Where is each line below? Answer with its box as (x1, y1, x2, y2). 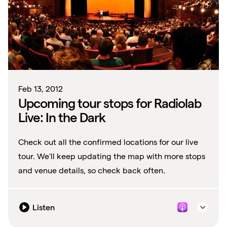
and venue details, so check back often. (18, 166, 165, 175)
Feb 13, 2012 (18, 85, 63, 94)
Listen (32, 203, 55, 212)
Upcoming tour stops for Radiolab (18, 96, 201, 111)
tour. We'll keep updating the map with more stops (18, 152, 205, 161)
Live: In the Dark (18, 110, 105, 125)
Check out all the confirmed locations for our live (18, 138, 198, 147)
